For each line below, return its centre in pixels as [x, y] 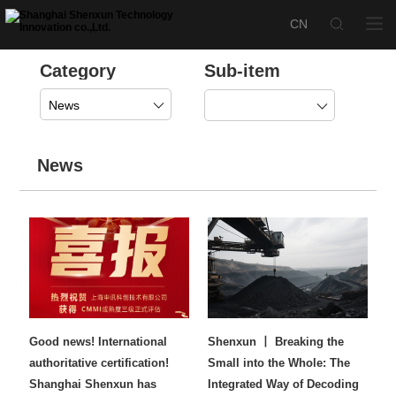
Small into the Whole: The [279, 363]
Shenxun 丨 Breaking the [276, 342]
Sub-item [242, 71]
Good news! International [99, 342]
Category [77, 71]
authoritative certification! [99, 363]
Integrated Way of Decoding [283, 385]
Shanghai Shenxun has [93, 385]
